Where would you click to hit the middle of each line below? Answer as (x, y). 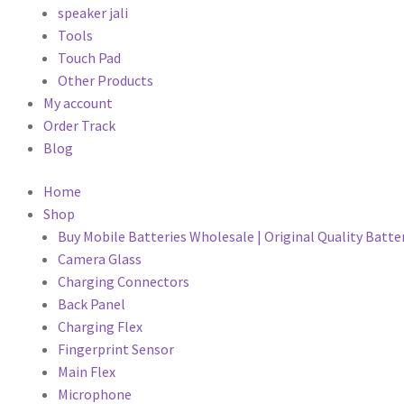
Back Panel (92, 303)
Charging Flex (100, 326)
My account (78, 103)
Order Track (79, 125)
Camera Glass (100, 258)
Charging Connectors (124, 281)
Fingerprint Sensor (116, 349)
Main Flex (87, 371)
